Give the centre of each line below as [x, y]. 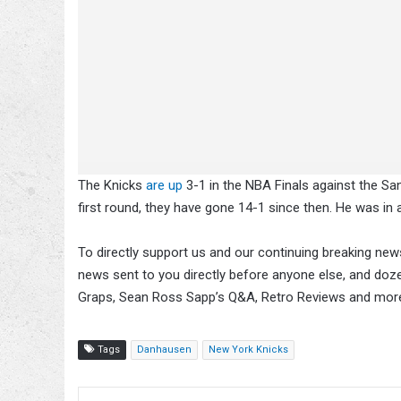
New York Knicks [248, 349]
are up [164, 185]
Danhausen [164, 349]
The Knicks [112, 185]
